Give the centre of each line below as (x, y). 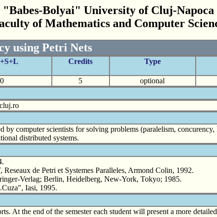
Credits (80, 61)
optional (152, 80)
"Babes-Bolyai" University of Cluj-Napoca (108, 10)
